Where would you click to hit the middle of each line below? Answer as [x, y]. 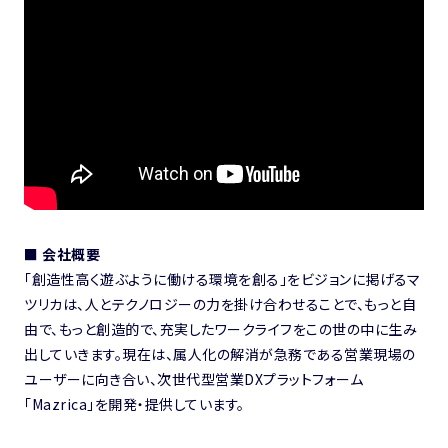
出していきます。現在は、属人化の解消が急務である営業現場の [220, 353]
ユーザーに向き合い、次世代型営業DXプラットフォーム [193, 378]
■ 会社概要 [62, 253]
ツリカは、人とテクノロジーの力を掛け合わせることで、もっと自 [220, 303]
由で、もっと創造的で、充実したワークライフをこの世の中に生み [220, 328]
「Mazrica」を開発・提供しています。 [134, 403]
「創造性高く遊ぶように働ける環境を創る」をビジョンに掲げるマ [222, 278]
